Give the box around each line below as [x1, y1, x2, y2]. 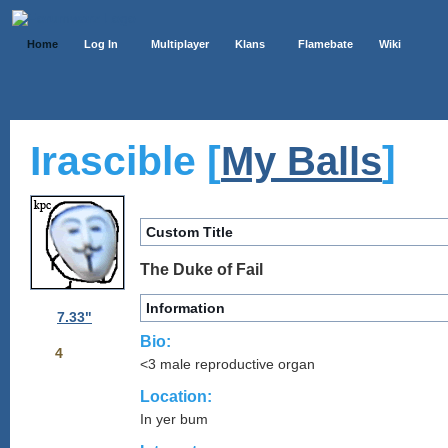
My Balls [221, 139, 382, 183]
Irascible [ [30, 138, 221, 184]
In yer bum [140, 411, 208, 428]
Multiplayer [151, 38, 209, 50]
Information [146, 300, 225, 317]
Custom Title [146, 224, 233, 240]
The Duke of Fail [140, 260, 263, 279]
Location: [140, 387, 212, 406]
